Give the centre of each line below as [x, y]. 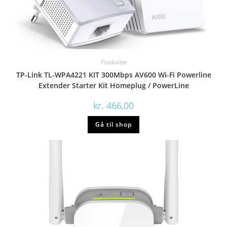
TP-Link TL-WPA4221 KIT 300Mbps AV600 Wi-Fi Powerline [113, 75]
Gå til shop [113, 125]
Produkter [113, 62]
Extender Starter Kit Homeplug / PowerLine [113, 86]
